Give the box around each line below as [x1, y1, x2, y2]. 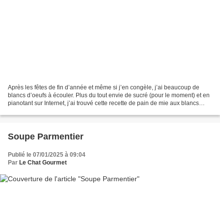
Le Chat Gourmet [19, 159, 67, 166]
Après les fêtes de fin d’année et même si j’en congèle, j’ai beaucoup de [8, 84, 199, 91]
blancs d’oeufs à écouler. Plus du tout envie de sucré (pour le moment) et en [8, 92, 210, 99]
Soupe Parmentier [8, 132, 83, 142]
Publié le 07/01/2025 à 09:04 [8, 151, 85, 159]
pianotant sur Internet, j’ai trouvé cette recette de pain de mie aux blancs [8, 100, 199, 107]
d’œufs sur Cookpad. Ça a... [8, 108, 82, 115]
